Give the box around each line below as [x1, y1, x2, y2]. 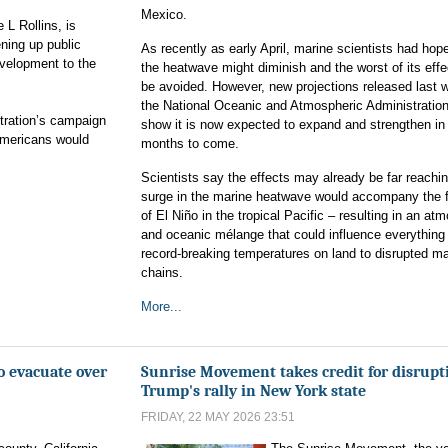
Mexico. [141, 7, 187, 22]
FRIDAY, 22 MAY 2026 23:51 [141, 410, 295, 424]
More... [141, 299, 182, 314]
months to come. [141, 136, 239, 151]
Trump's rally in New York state [141, 381, 366, 400]
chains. [141, 265, 183, 280]
